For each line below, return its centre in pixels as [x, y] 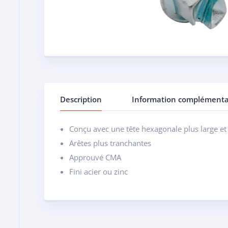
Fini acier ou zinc [98, 171]
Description [81, 99]
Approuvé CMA [95, 157]
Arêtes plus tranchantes [110, 143]
